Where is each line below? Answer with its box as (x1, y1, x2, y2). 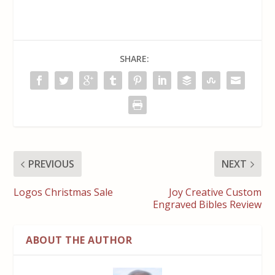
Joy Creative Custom (168, 185, 261, 199)
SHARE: (120, 53, 149, 65)
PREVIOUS (28, 157, 75, 171)
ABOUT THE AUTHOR (26, 233, 133, 247)
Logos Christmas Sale (14, 185, 114, 199)
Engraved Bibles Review (152, 198, 261, 212)
